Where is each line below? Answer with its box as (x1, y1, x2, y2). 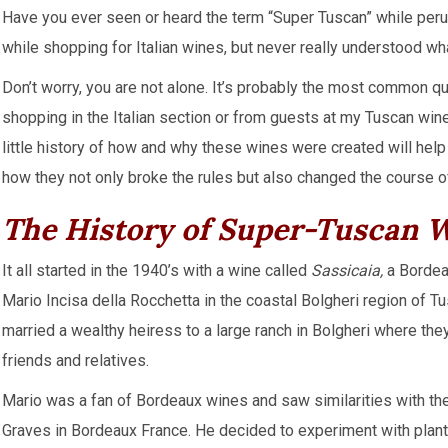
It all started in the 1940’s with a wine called (2, 261, 311, 280)
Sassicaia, (311, 261, 383, 280)
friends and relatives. (2, 351, 149, 370)
